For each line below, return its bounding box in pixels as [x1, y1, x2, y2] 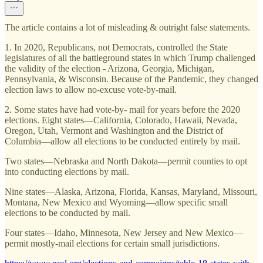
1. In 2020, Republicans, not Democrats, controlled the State [5, 42, 228, 52]
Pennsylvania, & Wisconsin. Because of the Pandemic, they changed [5, 73, 258, 84]
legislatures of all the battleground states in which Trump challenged [5, 52, 255, 63]
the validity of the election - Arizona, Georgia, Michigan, [5, 63, 214, 73]
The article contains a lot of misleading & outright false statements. [5, 22, 250, 32]
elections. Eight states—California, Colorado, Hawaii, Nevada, [5, 114, 237, 125]
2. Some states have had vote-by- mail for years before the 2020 [5, 104, 240, 114]
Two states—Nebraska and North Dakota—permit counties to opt [5, 156, 247, 166]
